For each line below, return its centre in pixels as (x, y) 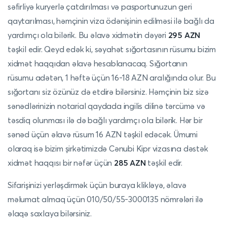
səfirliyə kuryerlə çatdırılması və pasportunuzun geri (100, 7)
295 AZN (184, 35)
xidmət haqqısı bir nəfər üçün (61, 163)
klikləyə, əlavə (161, 185)
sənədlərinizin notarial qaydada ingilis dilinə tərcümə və (106, 106)
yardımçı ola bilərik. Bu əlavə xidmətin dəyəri (88, 35)
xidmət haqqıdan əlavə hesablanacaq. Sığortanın (98, 63)
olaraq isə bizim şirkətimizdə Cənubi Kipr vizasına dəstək (108, 148)
